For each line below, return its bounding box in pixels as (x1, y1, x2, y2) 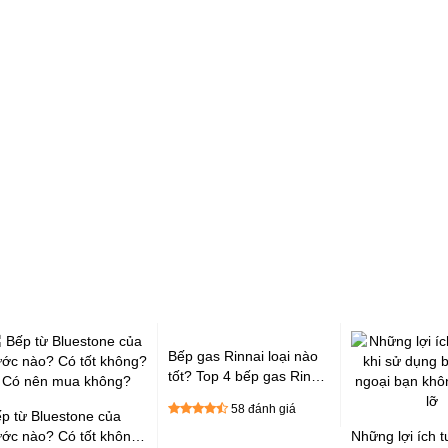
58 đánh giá (231, 402, 296, 416)
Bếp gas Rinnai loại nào (168, 348, 318, 364)
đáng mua (168, 388, 232, 404)
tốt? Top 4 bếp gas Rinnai (168, 368, 330, 384)
